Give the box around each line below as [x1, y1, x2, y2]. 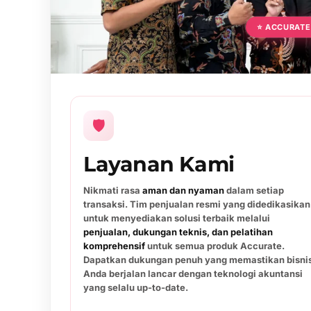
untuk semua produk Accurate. [145, 240, 285, 251]
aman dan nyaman [142, 185, 224, 196]
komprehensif [83, 240, 145, 251]
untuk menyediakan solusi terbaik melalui [83, 212, 270, 224]
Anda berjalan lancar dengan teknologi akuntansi [83, 268, 303, 279]
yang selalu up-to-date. [83, 282, 188, 293]
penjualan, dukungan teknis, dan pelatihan [83, 226, 273, 237]
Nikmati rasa [83, 185, 142, 196]
